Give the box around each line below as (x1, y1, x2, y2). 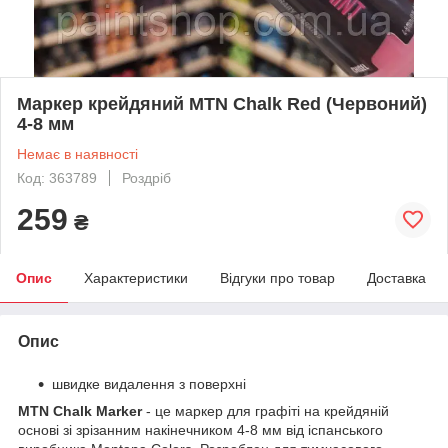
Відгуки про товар (220, 269, 335, 286)
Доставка (367, 269, 426, 286)
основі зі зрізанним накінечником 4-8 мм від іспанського (18, 421, 383, 438)
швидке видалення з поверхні (52, 375, 246, 392)
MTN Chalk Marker (18, 402, 142, 419)
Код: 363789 (17, 169, 97, 186)
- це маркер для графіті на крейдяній (142, 402, 389, 419)
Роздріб (122, 169, 171, 186)
